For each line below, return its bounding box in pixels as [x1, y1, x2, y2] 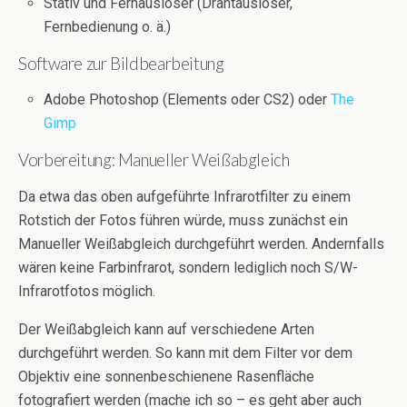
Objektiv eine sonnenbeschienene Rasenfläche [18, 367, 314, 385]
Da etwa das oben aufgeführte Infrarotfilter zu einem [18, 187, 351, 205]
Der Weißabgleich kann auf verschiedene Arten [18, 320, 314, 338]
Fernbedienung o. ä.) [44, 17, 172, 35]
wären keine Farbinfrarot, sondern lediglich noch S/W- [18, 258, 358, 276]
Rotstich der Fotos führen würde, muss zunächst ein [18, 211, 348, 229]
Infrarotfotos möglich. [18, 282, 155, 300]
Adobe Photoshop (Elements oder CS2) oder [44, 90, 332, 108]
